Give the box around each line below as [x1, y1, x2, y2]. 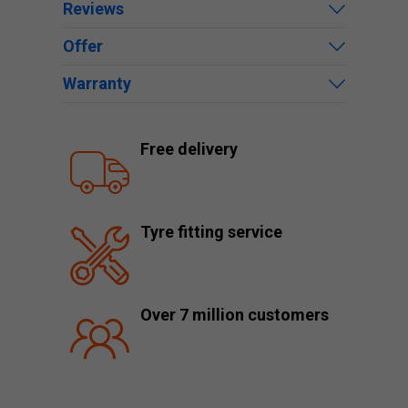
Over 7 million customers [140, 305, 329, 324]
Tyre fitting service [140, 222, 282, 241]
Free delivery [140, 139, 238, 158]
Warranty [63, 74, 131, 93]
